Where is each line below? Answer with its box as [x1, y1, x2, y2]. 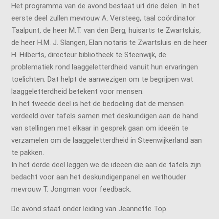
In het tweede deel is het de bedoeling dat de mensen [11, 99, 184, 108]
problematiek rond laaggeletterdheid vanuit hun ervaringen [11, 62, 198, 71]
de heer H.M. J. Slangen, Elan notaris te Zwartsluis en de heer [11, 38, 207, 47]
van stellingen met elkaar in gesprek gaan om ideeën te [11, 123, 188, 132]
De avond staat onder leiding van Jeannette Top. [11, 204, 168, 213]
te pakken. [11, 148, 44, 157]
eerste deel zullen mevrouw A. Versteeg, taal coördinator [11, 13, 196, 22]
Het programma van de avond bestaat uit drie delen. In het [11, 1, 199, 10]
